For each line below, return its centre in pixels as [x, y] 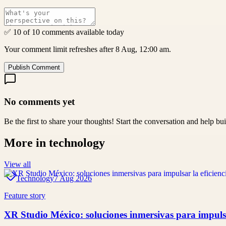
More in [26, 143]
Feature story [25, 195]
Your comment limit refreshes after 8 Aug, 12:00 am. [88, 49]
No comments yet [39, 102]
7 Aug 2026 [73, 178]
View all [17, 164]
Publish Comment [34, 68]
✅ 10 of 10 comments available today [64, 32]
